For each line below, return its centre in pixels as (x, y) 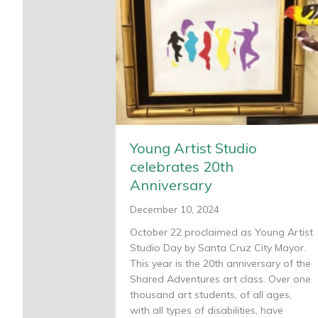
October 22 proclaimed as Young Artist (221, 232)
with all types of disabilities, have (207, 310)
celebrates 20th (182, 166)
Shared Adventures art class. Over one (220, 279)
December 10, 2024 (175, 209)
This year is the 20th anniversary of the (220, 263)
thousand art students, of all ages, (211, 294)
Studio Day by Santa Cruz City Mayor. (218, 247)
